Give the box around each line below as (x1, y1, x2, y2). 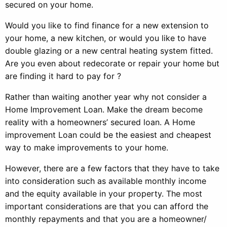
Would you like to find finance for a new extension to (5, 20, 209, 30)
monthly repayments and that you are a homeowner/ (5, 214, 207, 224)
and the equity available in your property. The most (5, 188, 202, 199)
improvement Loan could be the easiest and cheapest (5, 130, 211, 140)
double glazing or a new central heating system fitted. (5, 46, 213, 56)
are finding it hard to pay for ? (5, 71, 121, 81)
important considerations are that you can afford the (5, 201, 208, 211)
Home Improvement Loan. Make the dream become (5, 104, 203, 115)
